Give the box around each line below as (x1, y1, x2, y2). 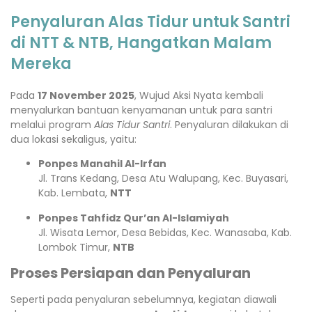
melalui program (10, 118, 94, 132)
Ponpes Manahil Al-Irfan (38, 157, 166, 171)
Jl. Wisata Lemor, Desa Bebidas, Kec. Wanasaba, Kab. (38, 225, 292, 240)
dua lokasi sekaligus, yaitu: (10, 132, 136, 146)
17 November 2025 (38, 88, 134, 102)
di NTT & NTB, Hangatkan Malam (10, 32, 272, 54)
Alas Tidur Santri (94, 118, 170, 132)
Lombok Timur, (38, 240, 113, 254)
